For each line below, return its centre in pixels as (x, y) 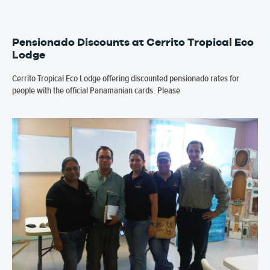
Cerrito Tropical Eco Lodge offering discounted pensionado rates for (126, 79)
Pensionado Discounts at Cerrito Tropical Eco (133, 42)
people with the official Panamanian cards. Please (96, 91)
